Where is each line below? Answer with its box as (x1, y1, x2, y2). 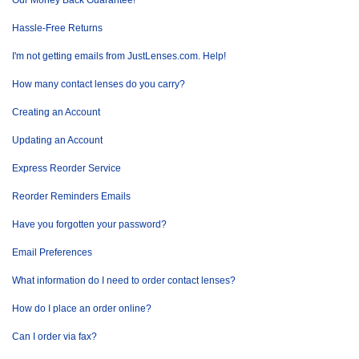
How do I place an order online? (12, 303, 151, 314)
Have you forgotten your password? (12, 219, 167, 230)
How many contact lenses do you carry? (12, 79, 185, 90)
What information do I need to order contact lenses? (12, 275, 236, 286)
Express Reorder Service (12, 163, 121, 174)
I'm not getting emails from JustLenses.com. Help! (12, 50, 226, 62)
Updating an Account (12, 135, 103, 146)
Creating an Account (12, 107, 100, 118)
